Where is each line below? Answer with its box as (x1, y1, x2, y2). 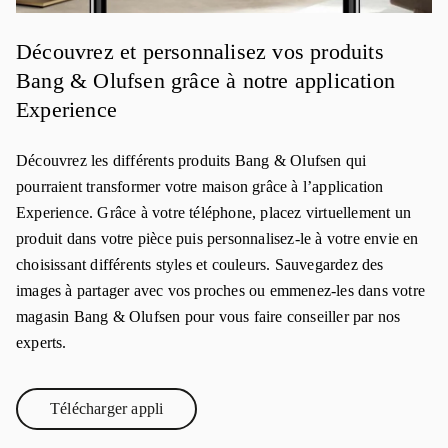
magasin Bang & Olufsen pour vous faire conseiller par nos (16, 308, 401, 325)
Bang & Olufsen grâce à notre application (16, 68, 396, 93)
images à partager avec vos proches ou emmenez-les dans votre (16, 282, 426, 299)
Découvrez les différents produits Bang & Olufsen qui (16, 152, 367, 169)
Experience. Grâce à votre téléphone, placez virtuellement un (16, 204, 412, 221)
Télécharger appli (50, 400, 164, 417)
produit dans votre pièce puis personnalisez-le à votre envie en (16, 230, 419, 247)
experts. (16, 334, 67, 351)
